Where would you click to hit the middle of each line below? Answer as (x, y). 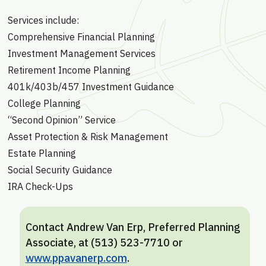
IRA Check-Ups (40, 186)
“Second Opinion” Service (61, 120)
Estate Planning (42, 153)
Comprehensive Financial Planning (81, 37)
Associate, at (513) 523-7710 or (104, 243)
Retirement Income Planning (69, 70)
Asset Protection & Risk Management (88, 137)
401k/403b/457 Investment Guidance (91, 87)
